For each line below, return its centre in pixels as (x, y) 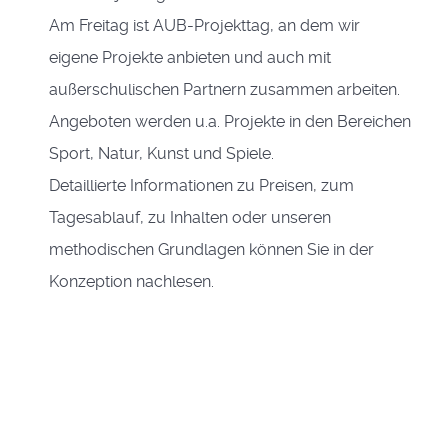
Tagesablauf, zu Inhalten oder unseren (190, 217)
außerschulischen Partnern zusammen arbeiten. (224, 89)
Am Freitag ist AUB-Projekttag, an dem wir (204, 25)
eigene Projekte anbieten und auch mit (190, 57)
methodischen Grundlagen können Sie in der (211, 249)
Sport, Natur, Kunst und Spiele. (161, 153)
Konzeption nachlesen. (131, 281)
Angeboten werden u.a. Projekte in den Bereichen (230, 121)
